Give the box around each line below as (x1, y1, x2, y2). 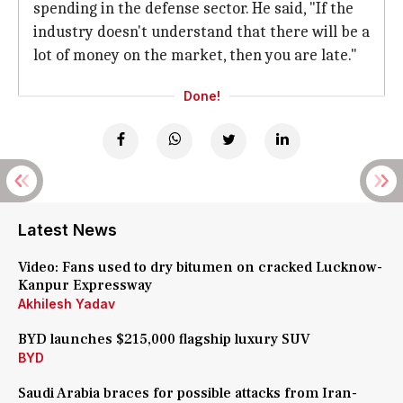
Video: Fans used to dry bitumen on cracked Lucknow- (18, 258, 382, 276)
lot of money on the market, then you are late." (33, 46, 357, 65)
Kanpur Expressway (18, 276, 152, 294)
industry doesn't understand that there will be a (33, 22, 370, 41)
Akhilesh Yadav (18, 296, 115, 311)
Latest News (18, 220, 117, 239)
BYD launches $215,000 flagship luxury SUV (18, 330, 310, 348)
